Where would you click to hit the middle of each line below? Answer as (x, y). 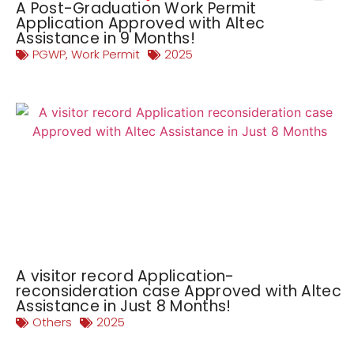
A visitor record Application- (125, 276)
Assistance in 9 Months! (105, 38)
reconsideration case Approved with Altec (179, 291)
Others (52, 322)
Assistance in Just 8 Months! (124, 306)
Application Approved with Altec (141, 23)
